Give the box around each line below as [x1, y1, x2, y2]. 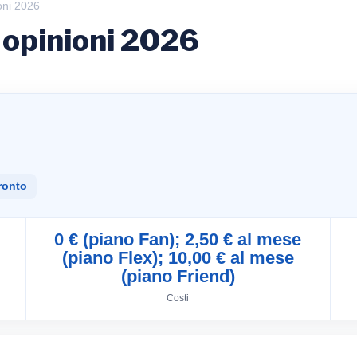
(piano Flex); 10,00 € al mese [61, 248, 294, 268]
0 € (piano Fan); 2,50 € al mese [54, 229, 302, 249]
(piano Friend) [120, 266, 235, 286]
